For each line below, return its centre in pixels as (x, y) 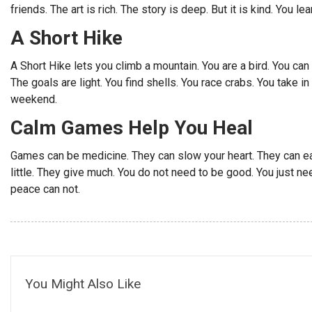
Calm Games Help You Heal (132, 128)
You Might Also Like (83, 284)
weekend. (34, 99)
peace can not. (45, 189)
